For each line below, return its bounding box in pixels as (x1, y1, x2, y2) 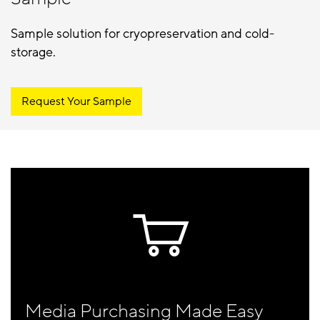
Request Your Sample (21, 94, 131, 110)
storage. (11, 44, 56, 61)
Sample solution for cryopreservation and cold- (11, 25, 274, 43)
